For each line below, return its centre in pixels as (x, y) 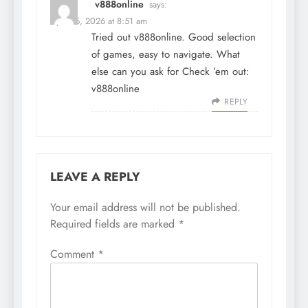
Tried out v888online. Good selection (174, 37)
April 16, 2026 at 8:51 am (99, 21)
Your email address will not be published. (145, 207)
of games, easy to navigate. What (166, 54)
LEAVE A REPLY (95, 176)
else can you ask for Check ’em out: (170, 71)
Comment (74, 254)
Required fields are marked (114, 223)
